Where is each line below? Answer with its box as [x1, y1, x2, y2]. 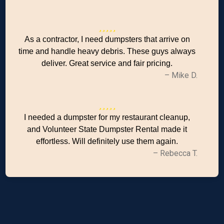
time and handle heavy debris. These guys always [18, 47, 196, 55]
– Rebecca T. [152, 148, 197, 158]
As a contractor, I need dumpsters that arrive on [24, 35, 190, 43]
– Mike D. [164, 70, 197, 80]
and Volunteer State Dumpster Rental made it [27, 125, 187, 133]
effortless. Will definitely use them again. [36, 137, 178, 145]
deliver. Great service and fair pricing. [41, 59, 173, 67]
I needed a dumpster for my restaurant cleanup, [24, 113, 190, 121]
